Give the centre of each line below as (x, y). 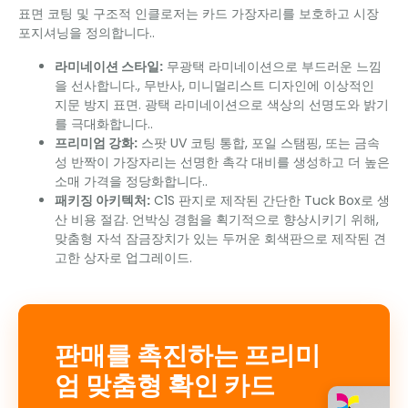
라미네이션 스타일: (109, 66)
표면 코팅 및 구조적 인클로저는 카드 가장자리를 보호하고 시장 (199, 13)
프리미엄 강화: (96, 143)
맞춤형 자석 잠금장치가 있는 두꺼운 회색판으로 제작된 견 (220, 238)
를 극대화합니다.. (104, 123)
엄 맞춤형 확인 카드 (165, 385)
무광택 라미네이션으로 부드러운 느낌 (272, 66)
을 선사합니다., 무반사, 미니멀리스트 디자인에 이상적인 (214, 85)
